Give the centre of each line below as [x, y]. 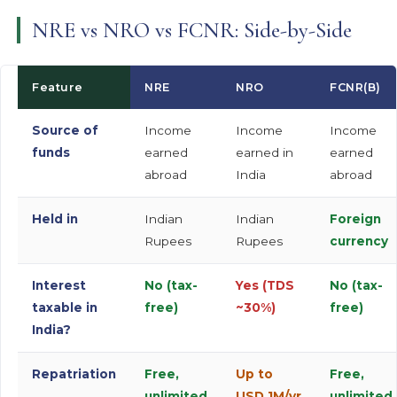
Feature [58, 87]
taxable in [65, 307]
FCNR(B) [355, 87]
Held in [55, 218]
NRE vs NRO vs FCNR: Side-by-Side [191, 30]
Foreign [356, 218]
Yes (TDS [265, 285]
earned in [265, 152]
